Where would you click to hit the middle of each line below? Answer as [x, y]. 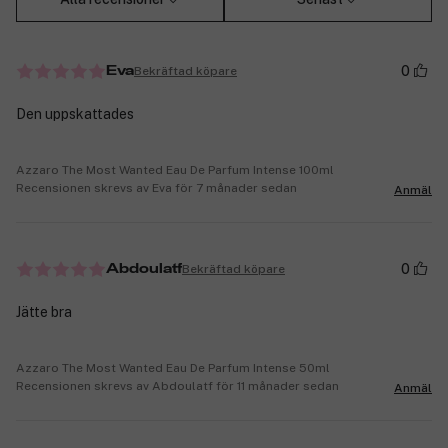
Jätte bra [44, 312]
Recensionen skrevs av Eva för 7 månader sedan [156, 188]
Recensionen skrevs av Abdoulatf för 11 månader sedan [177, 386]
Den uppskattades [75, 114]
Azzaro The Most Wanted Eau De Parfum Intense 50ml [173, 368]
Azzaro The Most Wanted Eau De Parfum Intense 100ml [175, 170]
